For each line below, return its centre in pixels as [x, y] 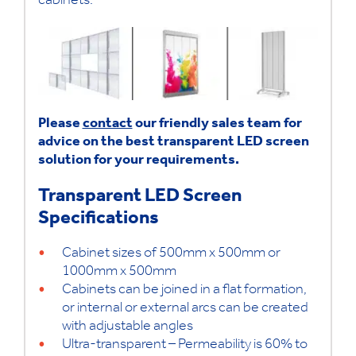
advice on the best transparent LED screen [173, 143]
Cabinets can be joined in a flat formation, [184, 291]
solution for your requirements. [138, 162]
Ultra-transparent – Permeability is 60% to [184, 346]
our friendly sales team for [217, 125]
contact [107, 125]
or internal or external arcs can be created [185, 310]
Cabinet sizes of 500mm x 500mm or [171, 255]
